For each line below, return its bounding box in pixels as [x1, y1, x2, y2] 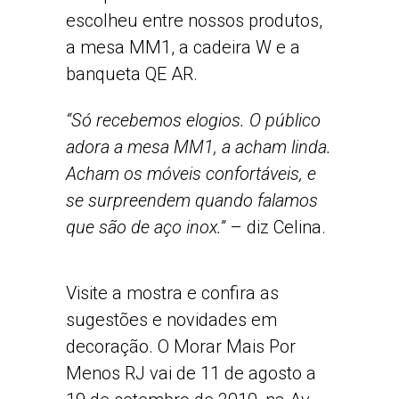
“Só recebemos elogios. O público [66, 110, 321, 131]
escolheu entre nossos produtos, [66, 10, 322, 31]
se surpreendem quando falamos [66, 190, 318, 211]
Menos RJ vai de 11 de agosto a [66, 362, 316, 384]
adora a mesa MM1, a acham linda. [66, 136, 331, 158]
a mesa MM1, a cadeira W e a [66, 37, 300, 58]
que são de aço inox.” [66, 216, 230, 238]
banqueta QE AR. [66, 63, 198, 85]
